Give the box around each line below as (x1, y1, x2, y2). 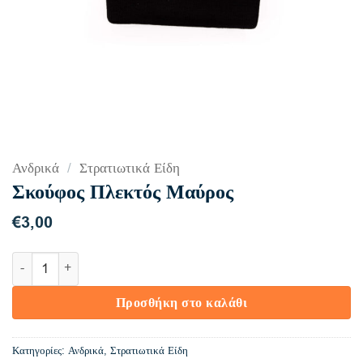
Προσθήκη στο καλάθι (115, 293, 248, 312)
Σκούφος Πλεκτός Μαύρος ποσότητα (11, 251, 204, 269)
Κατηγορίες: (12, 342, 68, 358)
